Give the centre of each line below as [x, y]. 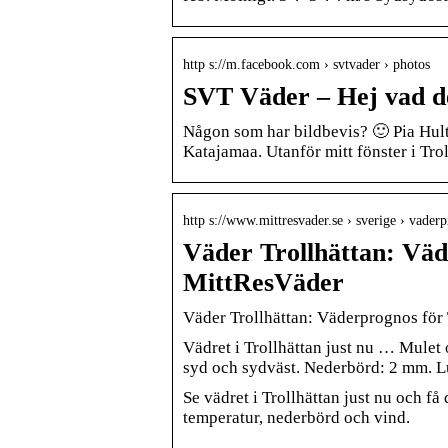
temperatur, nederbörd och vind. [296, 417]
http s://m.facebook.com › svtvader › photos [306, 64]
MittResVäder [263, 282]
